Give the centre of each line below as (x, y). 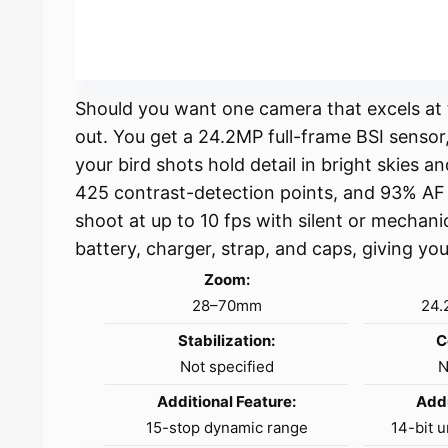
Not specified (226, 367)
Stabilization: (227, 341)
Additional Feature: (227, 402)
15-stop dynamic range (226, 428)
